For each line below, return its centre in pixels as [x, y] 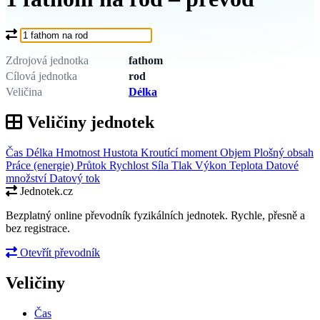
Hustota [122, 152]
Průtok [93, 165]
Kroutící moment [180, 152]
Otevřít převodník [59, 252]
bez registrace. [38, 228]
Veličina [24, 91]
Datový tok [75, 178]
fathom [146, 60]
